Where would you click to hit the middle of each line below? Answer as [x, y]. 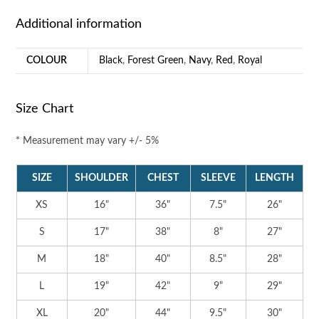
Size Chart [45, 109]
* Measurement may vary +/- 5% [88, 141]
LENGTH [274, 178]
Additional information [79, 24]
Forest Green [156, 60]
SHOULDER [101, 178]
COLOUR [47, 60]
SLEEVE [218, 178]
